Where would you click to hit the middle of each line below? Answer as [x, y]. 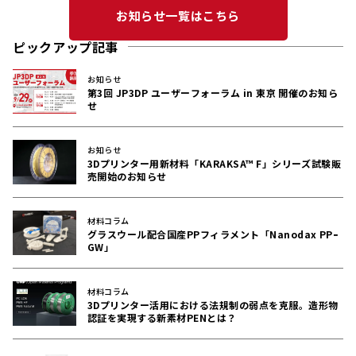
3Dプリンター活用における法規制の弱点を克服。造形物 [213, 304]
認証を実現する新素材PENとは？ [162, 317]
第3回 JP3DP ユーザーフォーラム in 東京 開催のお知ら [213, 92]
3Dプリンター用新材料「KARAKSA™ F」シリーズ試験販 [215, 163]
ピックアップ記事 [66, 46]
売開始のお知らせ [127, 176]
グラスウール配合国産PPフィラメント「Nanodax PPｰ [213, 234]
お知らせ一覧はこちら [178, 15]
